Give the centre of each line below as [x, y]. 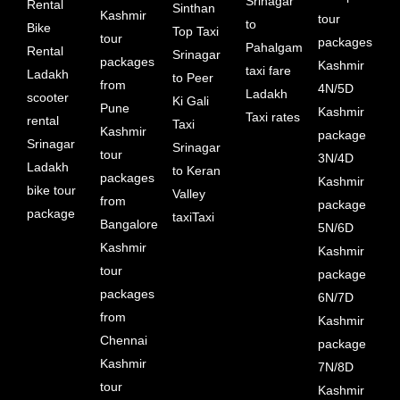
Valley [189, 193]
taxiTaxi [194, 217]
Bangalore [129, 224]
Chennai [123, 340]
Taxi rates [272, 117]
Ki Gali [191, 100]
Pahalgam [274, 47]
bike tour [51, 190]
